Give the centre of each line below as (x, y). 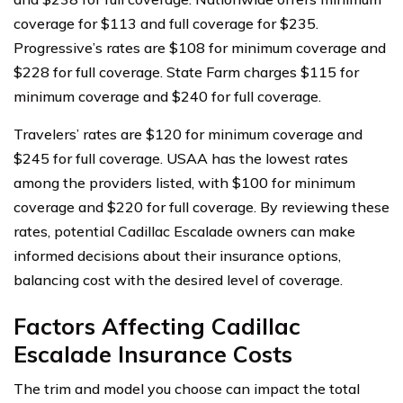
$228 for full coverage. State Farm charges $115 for (186, 72)
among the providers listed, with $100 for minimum (184, 182)
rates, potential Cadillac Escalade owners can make (184, 231)
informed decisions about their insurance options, (177, 255)
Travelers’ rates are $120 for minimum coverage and (188, 134)
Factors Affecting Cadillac (157, 326)
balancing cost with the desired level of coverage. (178, 279)
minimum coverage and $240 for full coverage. (167, 96)
